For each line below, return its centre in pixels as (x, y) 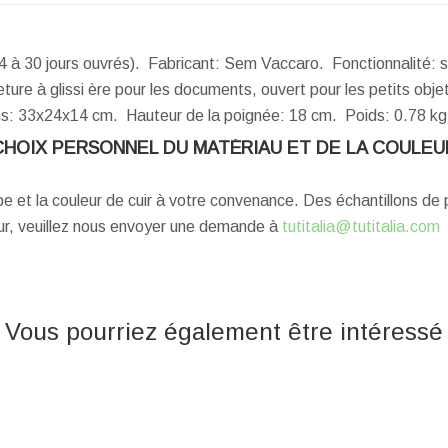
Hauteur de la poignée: (205, 116)
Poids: (367, 116)
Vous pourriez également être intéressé (224, 332)
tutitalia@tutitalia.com (361, 227)
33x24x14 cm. (70, 116)
